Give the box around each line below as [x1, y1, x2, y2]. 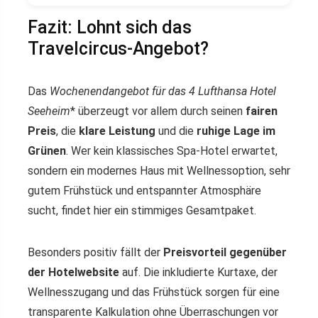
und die [155, 124, 197, 138]
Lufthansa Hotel [195, 84, 276, 99]
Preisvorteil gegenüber [163, 246, 287, 260]
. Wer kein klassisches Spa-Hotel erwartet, [66, 144, 278, 158]
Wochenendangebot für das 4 [50, 84, 195, 99]
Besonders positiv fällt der [28, 246, 163, 260]
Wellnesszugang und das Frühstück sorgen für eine [28, 285, 280, 300]
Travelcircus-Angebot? [28, 38, 209, 60]
